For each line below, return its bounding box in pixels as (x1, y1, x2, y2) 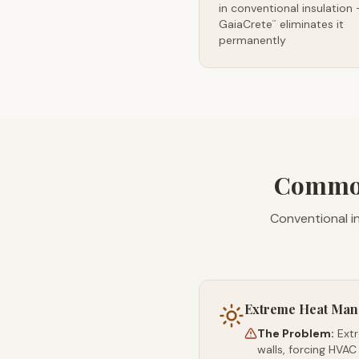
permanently (219, 33, 286, 47)
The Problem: (257, 326, 334, 341)
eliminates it (276, 17, 344, 31)
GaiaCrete (219, 17, 272, 31)
